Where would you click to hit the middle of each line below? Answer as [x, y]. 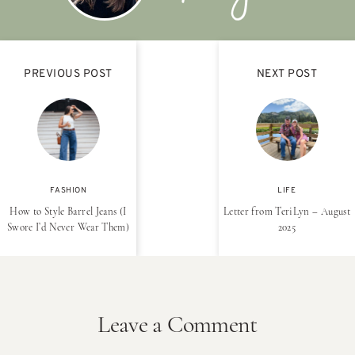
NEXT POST [287, 74]
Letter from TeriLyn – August [287, 212]
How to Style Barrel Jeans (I [68, 212]
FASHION [68, 191]
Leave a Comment [177, 326]
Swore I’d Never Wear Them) [68, 228]
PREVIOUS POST [68, 74]
